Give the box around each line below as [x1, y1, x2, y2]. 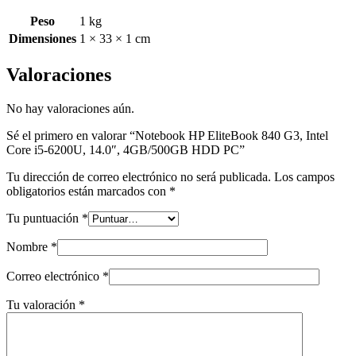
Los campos [274, 169, 335, 184]
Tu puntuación [6, 211, 82, 225]
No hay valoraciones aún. [6, 101, 134, 115]
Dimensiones [9, 31, 76, 45]
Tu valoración [6, 297, 79, 311]
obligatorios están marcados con [6, 184, 169, 198]
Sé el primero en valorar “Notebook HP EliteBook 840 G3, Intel [6, 128, 328, 142]
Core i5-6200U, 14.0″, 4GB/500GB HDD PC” [6, 142, 245, 157]
